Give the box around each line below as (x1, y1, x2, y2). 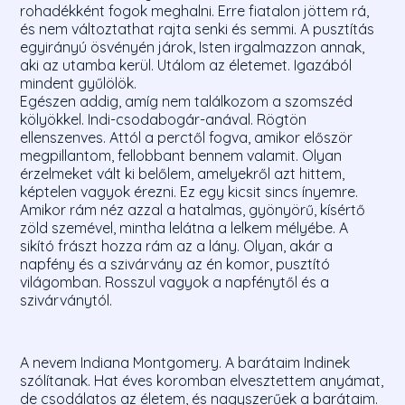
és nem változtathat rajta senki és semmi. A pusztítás (20, 20, 375, 39)
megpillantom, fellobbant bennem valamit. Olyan (20, 146, 343, 165)
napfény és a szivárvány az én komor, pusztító (20, 255, 331, 274)
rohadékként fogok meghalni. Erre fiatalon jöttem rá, (20, 2, 370, 21)
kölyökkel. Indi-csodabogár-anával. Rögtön (20, 110, 307, 129)
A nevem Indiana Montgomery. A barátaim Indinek (20, 353, 351, 372)
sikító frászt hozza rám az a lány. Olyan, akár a (20, 237, 334, 256)
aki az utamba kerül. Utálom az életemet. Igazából (20, 56, 353, 75)
